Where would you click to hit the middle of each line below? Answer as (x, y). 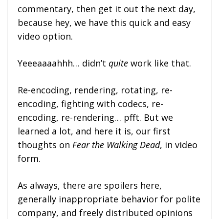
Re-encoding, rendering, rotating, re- (95, 90)
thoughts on (45, 145)
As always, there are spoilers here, (90, 186)
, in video (179, 145)
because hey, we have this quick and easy (104, 23)
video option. (45, 36)
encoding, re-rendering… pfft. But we (95, 118)
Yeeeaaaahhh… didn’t (63, 63)
